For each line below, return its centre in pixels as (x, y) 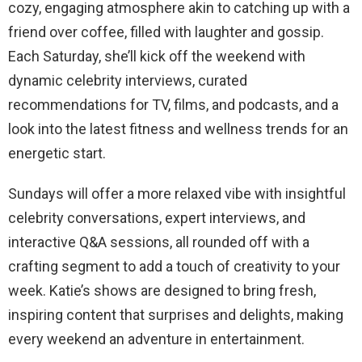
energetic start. (57, 153)
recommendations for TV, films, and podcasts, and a (173, 104)
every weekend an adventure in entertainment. (156, 339)
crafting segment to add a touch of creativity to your (174, 266)
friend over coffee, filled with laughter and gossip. (166, 32)
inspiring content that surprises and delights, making (176, 314)
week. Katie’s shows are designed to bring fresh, (162, 290)
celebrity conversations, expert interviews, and (157, 217)
